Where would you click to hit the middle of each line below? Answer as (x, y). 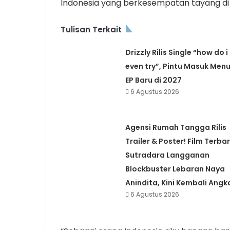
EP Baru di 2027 (153, 80)
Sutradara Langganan (167, 155)
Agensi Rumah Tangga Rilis (176, 128)
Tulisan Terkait (91, 30)
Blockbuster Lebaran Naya (175, 169)
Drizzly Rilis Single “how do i (176, 53)
